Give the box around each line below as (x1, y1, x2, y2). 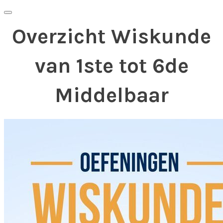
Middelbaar (54, 82, 169, 108)
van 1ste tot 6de (34, 53, 189, 78)
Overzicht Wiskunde (12, 23, 211, 49)
